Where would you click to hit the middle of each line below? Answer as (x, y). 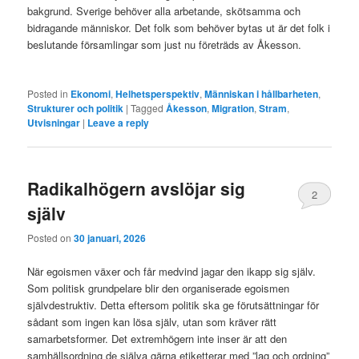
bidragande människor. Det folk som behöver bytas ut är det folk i (179, 27)
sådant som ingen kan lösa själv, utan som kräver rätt (152, 321)
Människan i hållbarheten (262, 93)
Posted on (51, 238)
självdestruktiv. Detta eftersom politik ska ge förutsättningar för (173, 305)
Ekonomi (91, 93)
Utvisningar (54, 122)
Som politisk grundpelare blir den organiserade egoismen (159, 288)
